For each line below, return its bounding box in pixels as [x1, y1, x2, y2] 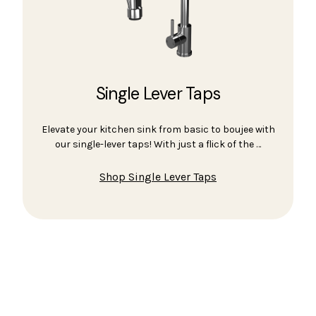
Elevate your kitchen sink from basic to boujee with [41, 123, 275, 136]
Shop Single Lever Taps [99, 170, 217, 184]
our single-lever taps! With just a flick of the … [55, 138, 261, 151]
